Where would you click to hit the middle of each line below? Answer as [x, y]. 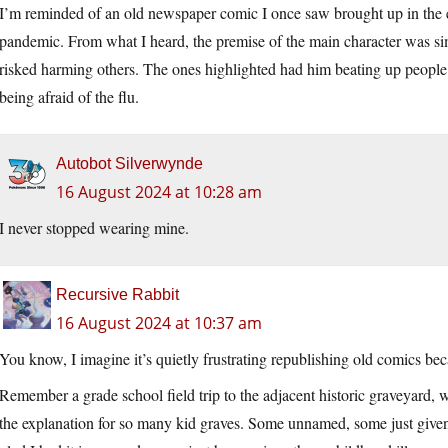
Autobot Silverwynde [129, 164]
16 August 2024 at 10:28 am [159, 192]
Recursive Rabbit [117, 295]
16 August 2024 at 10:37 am [159, 323]
